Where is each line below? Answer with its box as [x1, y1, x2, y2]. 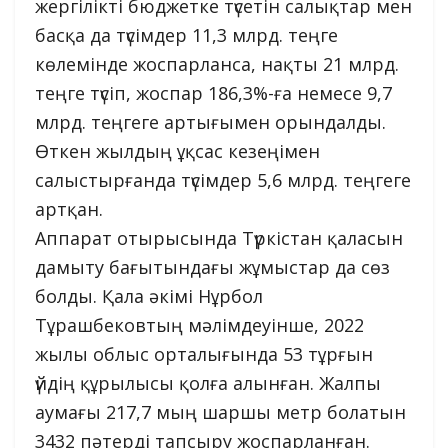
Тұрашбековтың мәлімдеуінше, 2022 [35, 312, 364, 337]
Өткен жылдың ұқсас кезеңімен [35, 138, 320, 163]
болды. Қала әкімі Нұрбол [35, 283, 263, 308]
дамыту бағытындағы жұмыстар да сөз [35, 254, 390, 279]
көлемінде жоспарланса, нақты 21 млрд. [35, 51, 399, 76]
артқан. [35, 196, 103, 221]
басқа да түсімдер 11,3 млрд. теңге [35, 22, 338, 47]
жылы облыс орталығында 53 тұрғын [35, 341, 373, 366]
